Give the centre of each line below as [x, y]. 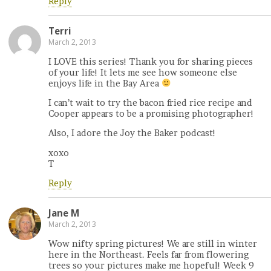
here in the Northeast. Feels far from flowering [149, 254]
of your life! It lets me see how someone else [143, 72]
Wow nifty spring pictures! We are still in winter [153, 243]
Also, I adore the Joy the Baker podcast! [132, 133]
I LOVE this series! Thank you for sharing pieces [151, 61]
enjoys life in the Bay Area [105, 83]
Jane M [64, 213]
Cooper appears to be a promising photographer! [151, 113]
